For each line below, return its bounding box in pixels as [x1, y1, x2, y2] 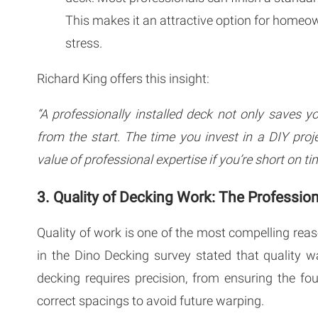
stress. [65, 35, 105, 50]
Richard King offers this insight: [37, 70, 209, 86]
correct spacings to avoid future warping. [37, 292, 264, 308]
